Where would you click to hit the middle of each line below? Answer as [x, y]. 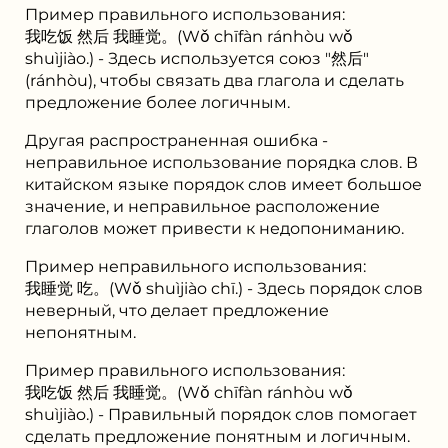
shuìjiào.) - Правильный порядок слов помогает [221, 414]
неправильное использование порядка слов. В [221, 162]
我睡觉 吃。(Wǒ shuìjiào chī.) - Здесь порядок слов [224, 288]
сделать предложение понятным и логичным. [217, 436]
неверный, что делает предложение [177, 310]
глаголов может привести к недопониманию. [214, 228]
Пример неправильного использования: [195, 266]
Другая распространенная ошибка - [176, 140]
